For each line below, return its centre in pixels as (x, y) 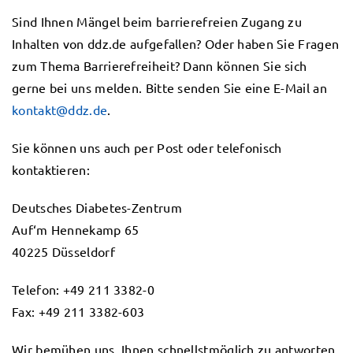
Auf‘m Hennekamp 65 (76, 229)
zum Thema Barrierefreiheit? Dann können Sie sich (160, 65)
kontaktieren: (51, 169)
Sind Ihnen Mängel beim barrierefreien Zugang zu (157, 21)
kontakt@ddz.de (60, 110)
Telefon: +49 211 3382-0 (83, 289)
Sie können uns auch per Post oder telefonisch (147, 147)
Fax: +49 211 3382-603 (78, 311)
